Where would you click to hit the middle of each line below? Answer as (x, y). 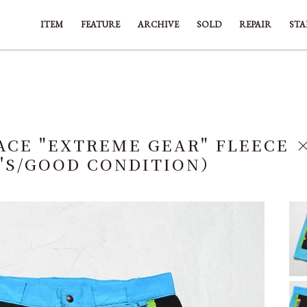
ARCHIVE (158, 24)
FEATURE (100, 24)
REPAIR (255, 24)
